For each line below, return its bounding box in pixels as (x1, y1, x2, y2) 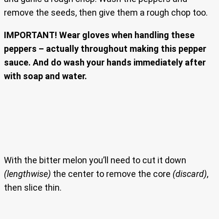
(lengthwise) (4, 169, 51, 179)
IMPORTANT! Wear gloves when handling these (4, 30, 195, 41)
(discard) (173, 169, 207, 179)
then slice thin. (4, 182, 62, 193)
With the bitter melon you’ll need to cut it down (4, 155, 186, 166)
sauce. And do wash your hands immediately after (4, 57, 206, 68)
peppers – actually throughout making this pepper (4, 44, 206, 54)
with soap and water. (4, 71, 87, 82)
